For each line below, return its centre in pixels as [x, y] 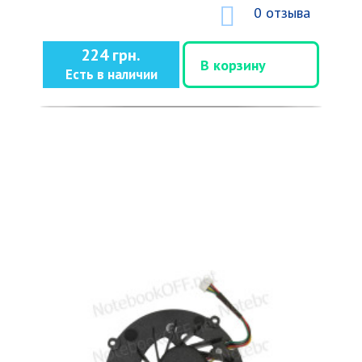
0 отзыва [282, 13]
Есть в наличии [111, 74]
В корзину [233, 65]
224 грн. [111, 55]
